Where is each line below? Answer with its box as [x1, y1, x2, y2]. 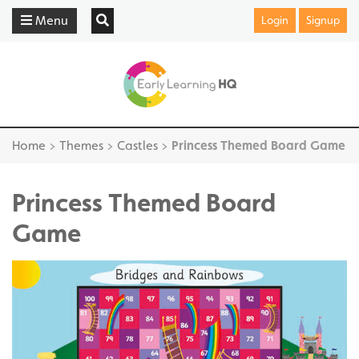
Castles [117, 138, 158, 153]
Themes [59, 138, 103, 153]
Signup [305, 14, 340, 26]
